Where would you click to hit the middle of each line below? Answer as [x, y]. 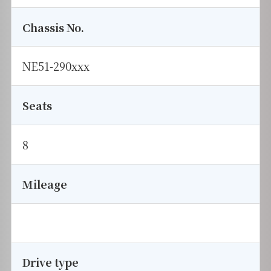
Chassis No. [53, 27]
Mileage [44, 184]
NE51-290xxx [56, 66]
